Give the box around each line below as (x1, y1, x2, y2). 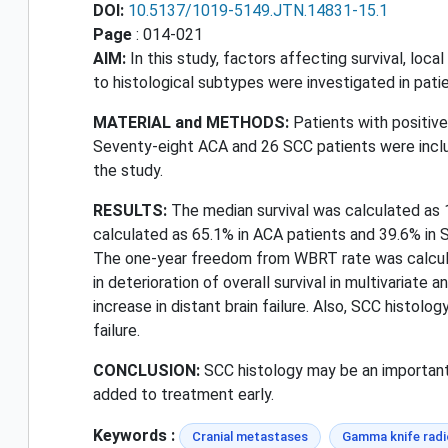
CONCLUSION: (93, 360, 200, 380)
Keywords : (93, 425, 175, 445)
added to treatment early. (93, 384, 274, 404)
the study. (93, 160, 163, 180)
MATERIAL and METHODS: (93, 112, 289, 132)
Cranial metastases (192, 428, 308, 444)
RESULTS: (93, 200, 167, 220)
